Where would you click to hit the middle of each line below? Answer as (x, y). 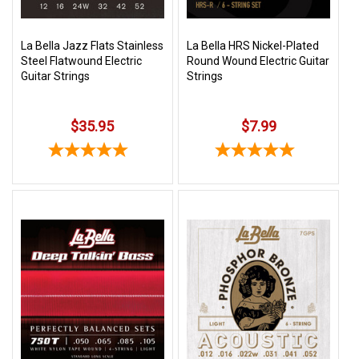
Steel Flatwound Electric (81, 61)
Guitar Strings (55, 77)
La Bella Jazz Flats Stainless (92, 46)
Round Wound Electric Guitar (258, 61)
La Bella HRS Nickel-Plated (253, 46)
